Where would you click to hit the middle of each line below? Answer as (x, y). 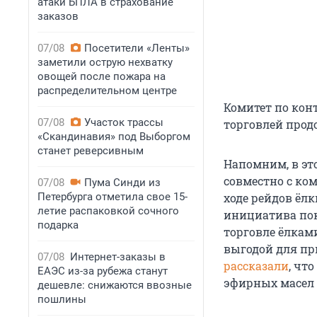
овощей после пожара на (102, 76)
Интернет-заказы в (118, 257)
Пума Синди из (122, 183)
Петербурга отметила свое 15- (113, 197)
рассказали (256, 266)
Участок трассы (124, 122)
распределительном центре (107, 91)
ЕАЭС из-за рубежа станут (103, 271)
